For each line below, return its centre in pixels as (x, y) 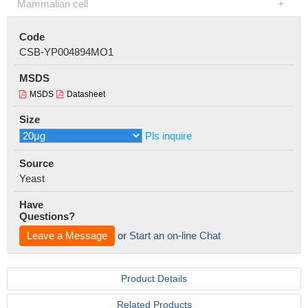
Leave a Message (67, 235)
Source (36, 163)
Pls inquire (168, 136)
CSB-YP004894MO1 (66, 52)
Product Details (154, 278)
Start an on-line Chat (175, 235)
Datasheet (86, 94)
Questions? (47, 216)
